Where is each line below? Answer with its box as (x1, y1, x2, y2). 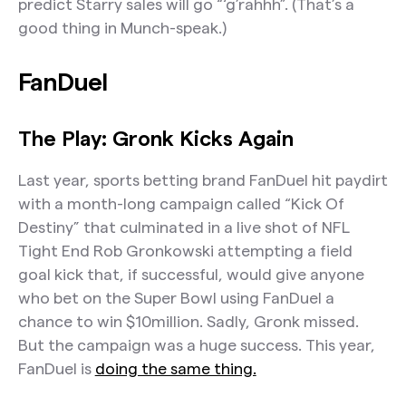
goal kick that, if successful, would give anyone (17, 265, 364, 283)
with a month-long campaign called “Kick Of (17, 194, 344, 212)
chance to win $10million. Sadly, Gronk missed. (17, 312, 359, 330)
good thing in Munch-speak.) (17, 19, 227, 37)
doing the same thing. (94, 359, 256, 377)
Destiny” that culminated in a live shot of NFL (17, 217, 350, 236)
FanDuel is (17, 359, 95, 377)
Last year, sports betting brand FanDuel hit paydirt (17, 170, 388, 188)
